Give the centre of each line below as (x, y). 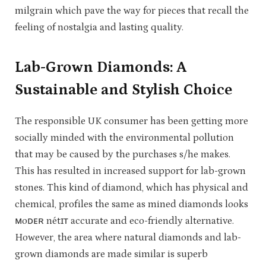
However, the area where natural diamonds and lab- (128, 237)
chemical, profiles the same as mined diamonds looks (132, 204)
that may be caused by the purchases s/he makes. (123, 154)
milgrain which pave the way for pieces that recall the (132, 11)
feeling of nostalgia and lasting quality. (99, 28)
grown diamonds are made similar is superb (111, 254)
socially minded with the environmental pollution (124, 137)
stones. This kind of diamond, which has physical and (132, 187)
